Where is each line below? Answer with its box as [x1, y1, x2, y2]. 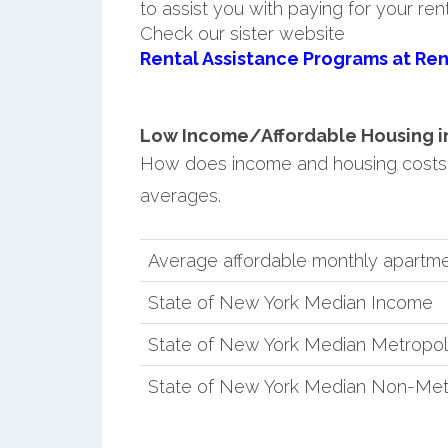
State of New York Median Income [147, 291, 433, 313]
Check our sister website [139, 22, 345, 44]
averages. [139, 184, 221, 206]
